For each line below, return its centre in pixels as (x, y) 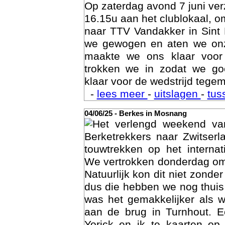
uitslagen (177, 94)
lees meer (122, 94)
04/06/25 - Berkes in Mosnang (135, 114)
